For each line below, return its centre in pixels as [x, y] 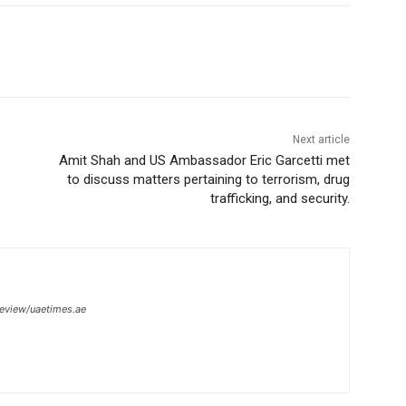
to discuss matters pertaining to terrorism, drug [208, 180]
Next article [321, 140]
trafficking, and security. [280, 199]
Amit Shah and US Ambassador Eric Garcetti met [204, 161]
